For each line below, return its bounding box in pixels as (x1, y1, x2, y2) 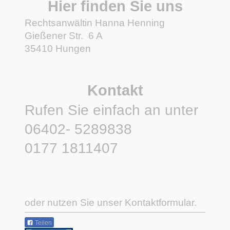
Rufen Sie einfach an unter (25, 102, 198, 118)
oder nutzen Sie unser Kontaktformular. (25, 197, 197, 208)
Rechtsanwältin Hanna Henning (25, 17, 165, 28)
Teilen (33, 219, 52, 226)
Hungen (55, 43, 91, 54)
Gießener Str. (25, 30, 83, 41)
